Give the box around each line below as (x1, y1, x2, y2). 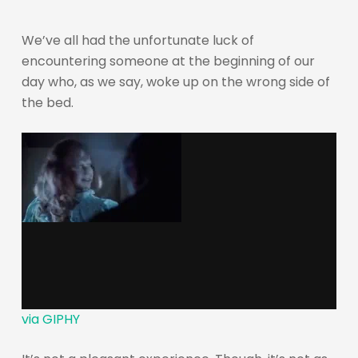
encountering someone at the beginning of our (21, 52, 315, 70)
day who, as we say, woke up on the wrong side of (21, 73, 330, 91)
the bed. (21, 93, 74, 112)
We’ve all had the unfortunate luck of (21, 31, 254, 50)
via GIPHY (21, 309, 80, 328)
